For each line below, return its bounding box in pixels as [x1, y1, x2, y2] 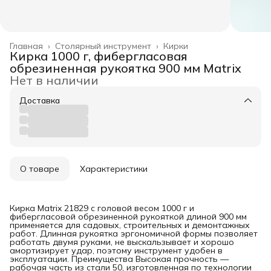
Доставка [19, 94, 60, 106]
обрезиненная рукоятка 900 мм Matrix [10, 60, 241, 76]
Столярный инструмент [55, 40, 151, 51]
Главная [10, 40, 43, 51]
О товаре [20, 163, 59, 174]
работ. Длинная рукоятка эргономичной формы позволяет [10, 227, 258, 239]
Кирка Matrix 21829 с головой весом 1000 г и [10, 202, 194, 214]
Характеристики [80, 163, 148, 174]
